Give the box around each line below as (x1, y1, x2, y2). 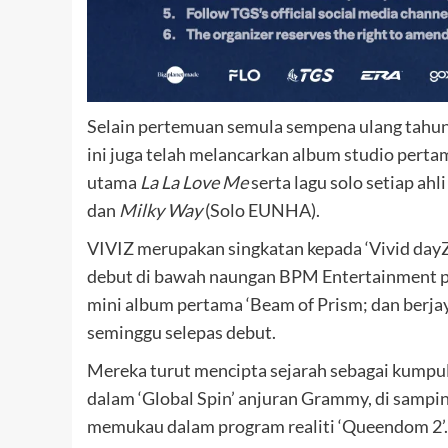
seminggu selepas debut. (87, 320, 276, 343)
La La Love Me (140, 170, 248, 193)
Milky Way (119, 198, 202, 221)
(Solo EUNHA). (202, 198, 320, 221)
